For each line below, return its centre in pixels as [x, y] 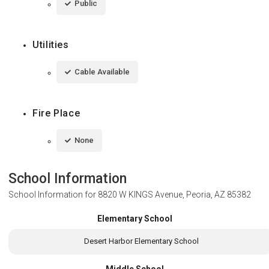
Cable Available [102, 72]
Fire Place [56, 113]
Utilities [51, 45]
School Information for [53, 195]
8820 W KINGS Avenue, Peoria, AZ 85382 [174, 195]
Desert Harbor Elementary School [141, 241]
